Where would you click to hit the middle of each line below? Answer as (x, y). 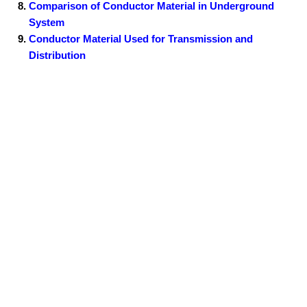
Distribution (58, 55)
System (47, 22)
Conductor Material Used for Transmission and (141, 38)
